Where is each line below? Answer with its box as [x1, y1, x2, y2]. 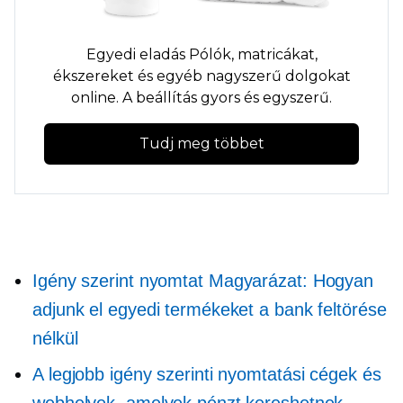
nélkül [32, 327, 78, 348]
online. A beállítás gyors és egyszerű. [71, 88, 332, 106]
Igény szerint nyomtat [32, 270, 203, 291]
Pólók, [188, 45, 234, 63]
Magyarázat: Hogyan [202, 270, 374, 291]
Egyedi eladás [85, 45, 189, 63]
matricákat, [233, 45, 318, 63]
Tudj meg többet [139, 134, 264, 152]
